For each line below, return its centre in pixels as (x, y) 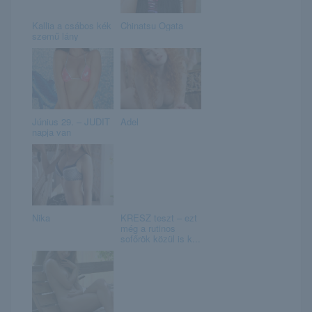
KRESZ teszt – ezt (158, 218)
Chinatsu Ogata (151, 26)
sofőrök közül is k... (160, 239)
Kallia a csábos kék (72, 26)
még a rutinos (148, 228)
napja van (52, 132)
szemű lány (55, 36)
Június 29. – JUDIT (71, 122)
